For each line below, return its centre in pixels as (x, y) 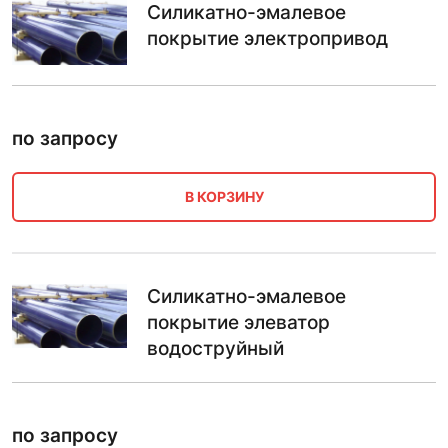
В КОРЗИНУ (224, 197)
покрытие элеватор (238, 322)
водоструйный (215, 348)
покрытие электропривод (267, 38)
